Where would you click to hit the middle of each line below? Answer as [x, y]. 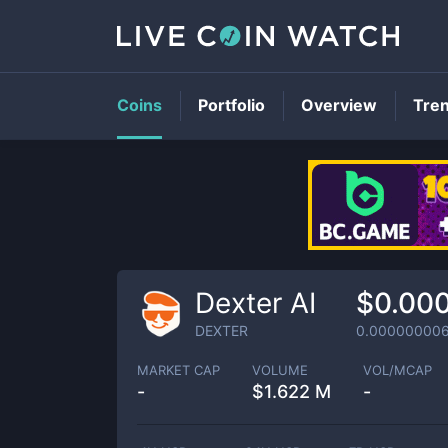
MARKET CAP [178, 369]
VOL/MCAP [397, 369]
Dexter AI [255, 303]
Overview [339, 105]
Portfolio [231, 105]
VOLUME [280, 369]
